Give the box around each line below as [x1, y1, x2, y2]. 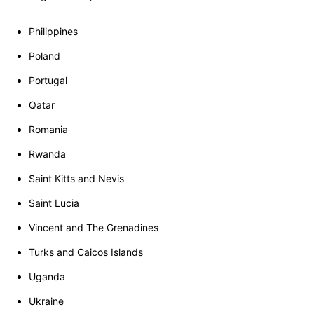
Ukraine [29, 295, 64, 308]
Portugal [29, 74, 67, 87]
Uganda [29, 271, 65, 283]
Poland [29, 50, 60, 62]
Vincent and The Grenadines [29, 221, 158, 234]
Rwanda [29, 148, 66, 161]
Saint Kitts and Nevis [29, 172, 124, 185]
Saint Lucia [29, 197, 79, 210]
